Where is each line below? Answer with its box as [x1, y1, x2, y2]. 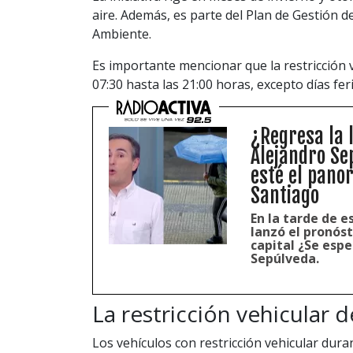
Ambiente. [92, 24, 151, 43]
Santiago [250, 182, 319, 208]
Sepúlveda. [250, 249, 319, 267]
